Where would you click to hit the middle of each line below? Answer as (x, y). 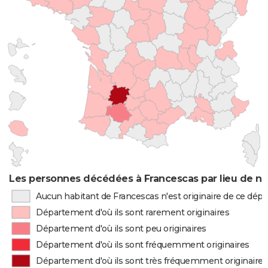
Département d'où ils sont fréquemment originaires (143, 245)
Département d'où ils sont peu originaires (121, 229)
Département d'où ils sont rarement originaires (133, 212)
